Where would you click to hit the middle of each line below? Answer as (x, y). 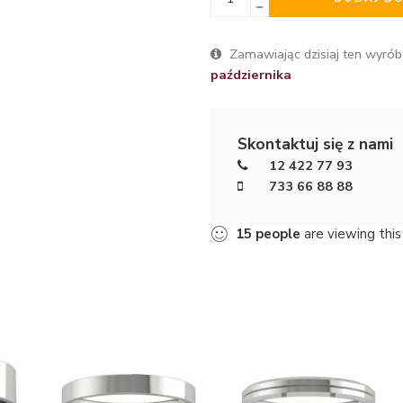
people (278, 233)
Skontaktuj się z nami (315, 143)
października (251, 74)
